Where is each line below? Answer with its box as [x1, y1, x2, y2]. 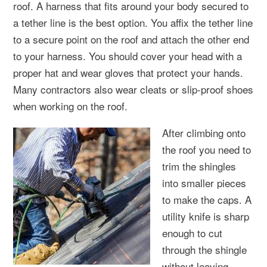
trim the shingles [162, 158, 236, 173]
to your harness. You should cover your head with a [13, 48, 242, 63]
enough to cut [162, 225, 222, 240]
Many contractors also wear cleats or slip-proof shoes [13, 81, 253, 97]
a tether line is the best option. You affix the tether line [13, 14, 253, 30]
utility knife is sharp [162, 208, 249, 223]
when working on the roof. [13, 98, 128, 113]
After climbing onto [162, 125, 246, 140]
